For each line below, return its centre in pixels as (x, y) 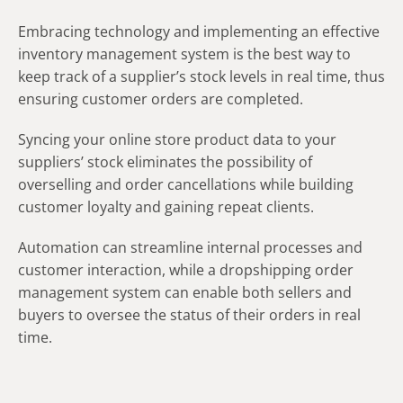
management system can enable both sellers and (185, 292)
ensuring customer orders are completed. (161, 99)
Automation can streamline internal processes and (190, 247)
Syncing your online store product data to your (177, 139)
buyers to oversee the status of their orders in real (189, 314)
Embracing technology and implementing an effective (199, 31)
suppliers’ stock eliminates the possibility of (165, 161)
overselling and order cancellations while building (186, 184)
